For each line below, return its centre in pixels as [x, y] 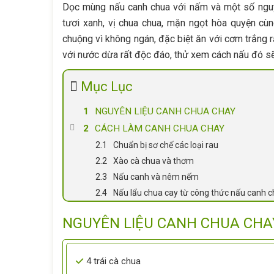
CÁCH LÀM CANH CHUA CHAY [160, 128]
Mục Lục [107, 87]
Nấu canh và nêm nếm [156, 177]
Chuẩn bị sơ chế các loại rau [166, 145]
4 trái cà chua [113, 261]
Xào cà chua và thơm [154, 161]
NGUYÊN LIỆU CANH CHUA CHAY [165, 111]
